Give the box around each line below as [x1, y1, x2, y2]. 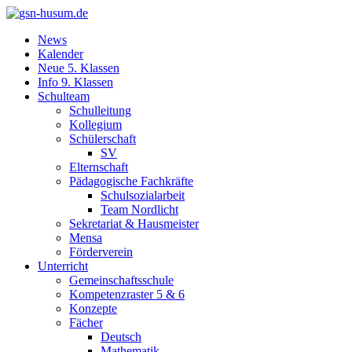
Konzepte [69, 302, 117, 315]
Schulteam [38, 90, 90, 103]
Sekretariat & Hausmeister [69, 217, 199, 230]
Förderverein [69, 245, 133, 258]
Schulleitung [69, 104, 131, 117]
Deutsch [101, 330, 141, 343]
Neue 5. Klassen [38, 61, 119, 75]
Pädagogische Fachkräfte [69, 174, 193, 188]
